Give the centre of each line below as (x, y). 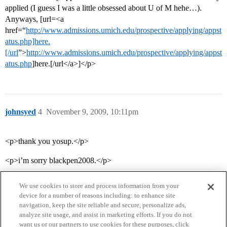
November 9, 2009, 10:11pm (92, 112)
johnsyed (21, 112)
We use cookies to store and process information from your (99, 186)
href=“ (15, 30)
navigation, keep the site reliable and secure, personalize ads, (103, 205)
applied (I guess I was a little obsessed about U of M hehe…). (103, 8)
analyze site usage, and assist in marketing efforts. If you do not (106, 215)
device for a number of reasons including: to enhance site (98, 195)
